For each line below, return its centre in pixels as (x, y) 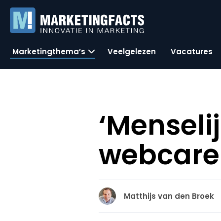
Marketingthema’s (49, 51)
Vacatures (192, 51)
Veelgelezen (132, 51)
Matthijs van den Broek (169, 196)
